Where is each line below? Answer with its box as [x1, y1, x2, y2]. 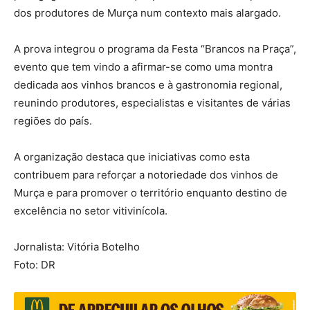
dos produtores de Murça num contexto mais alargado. [14, 6, 281, 19]
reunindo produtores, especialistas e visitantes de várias [14, 96, 291, 109]
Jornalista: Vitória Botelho [14, 240, 140, 253]
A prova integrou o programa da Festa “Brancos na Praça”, [14, 42, 296, 55]
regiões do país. [14, 114, 92, 127]
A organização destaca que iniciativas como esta [14, 150, 250, 163]
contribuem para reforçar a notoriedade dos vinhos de [14, 168, 278, 181]
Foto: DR [14, 258, 55, 271]
